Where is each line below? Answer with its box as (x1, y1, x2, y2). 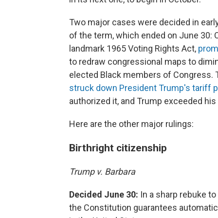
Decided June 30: (69, 189, 138, 200)
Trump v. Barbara (69, 166, 137, 177)
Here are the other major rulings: (69, 119, 194, 129)
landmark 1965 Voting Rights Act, (69, 43, 198, 54)
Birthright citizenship (69, 142, 167, 154)
